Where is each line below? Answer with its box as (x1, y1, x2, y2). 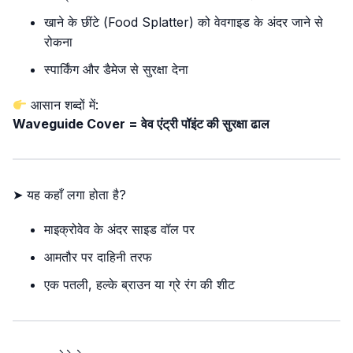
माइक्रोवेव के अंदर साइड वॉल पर (44, 221, 195, 237)
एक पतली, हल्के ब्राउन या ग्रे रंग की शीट (44, 277, 235, 292)
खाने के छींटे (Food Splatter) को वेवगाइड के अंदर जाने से (44, 14, 323, 30)
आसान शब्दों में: (27, 97, 99, 113)
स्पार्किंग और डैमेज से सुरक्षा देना (44, 61, 188, 77)
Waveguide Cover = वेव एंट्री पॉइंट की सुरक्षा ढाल (13, 116, 269, 132)
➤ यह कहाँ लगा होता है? (13, 187, 126, 203)
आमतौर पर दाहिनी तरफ (44, 249, 152, 265)
